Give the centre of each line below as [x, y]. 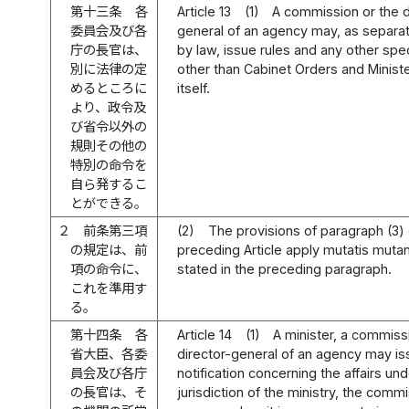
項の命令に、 [109, 268]
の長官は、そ [109, 392]
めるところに [109, 88]
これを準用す [109, 288]
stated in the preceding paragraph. [285, 268]
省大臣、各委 [109, 353]
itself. [194, 88]
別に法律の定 [109, 68]
